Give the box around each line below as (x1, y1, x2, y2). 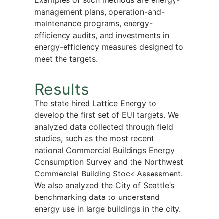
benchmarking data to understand (34, 192, 160, 202)
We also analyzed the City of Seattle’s (34, 180, 174, 190)
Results (34, 79, 89, 99)
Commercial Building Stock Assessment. (34, 168, 183, 178)
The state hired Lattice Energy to (34, 98, 156, 108)
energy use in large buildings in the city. (34, 203, 181, 214)
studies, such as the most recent (34, 133, 154, 143)
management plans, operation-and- (34, 7, 165, 17)
